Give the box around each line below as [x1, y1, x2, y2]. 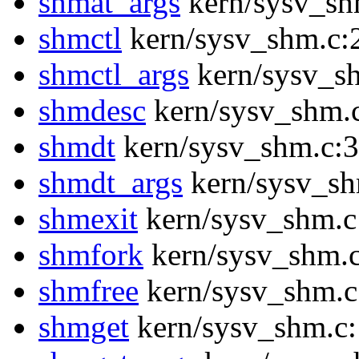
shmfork [38, 237, 143, 272]
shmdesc [38, 93, 146, 128]
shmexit [38, 201, 138, 236]
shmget [38, 309, 129, 345]
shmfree [38, 273, 139, 309]
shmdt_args [38, 165, 183, 200]
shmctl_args [38, 57, 189, 92]
